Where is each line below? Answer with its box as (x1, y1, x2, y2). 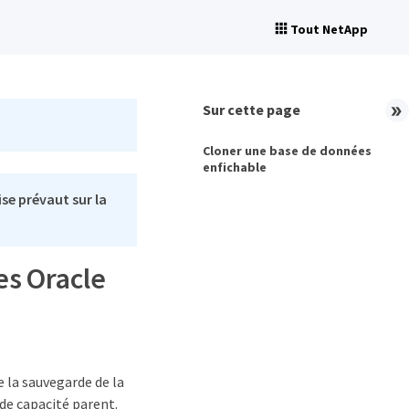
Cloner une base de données (203, 142, 372, 159)
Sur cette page (203, 100, 300, 119)
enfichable (203, 159, 267, 175)
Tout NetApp (290, 21, 368, 37)
